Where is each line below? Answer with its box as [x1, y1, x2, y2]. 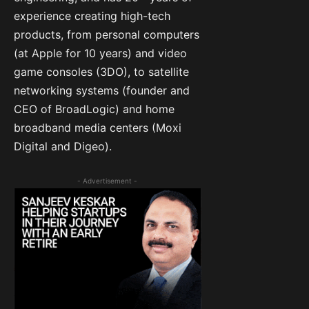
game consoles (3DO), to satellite [14, 65, 189, 79]
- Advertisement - [77, 177, 138, 186]
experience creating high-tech [14, 9, 170, 23]
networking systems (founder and [14, 83, 190, 98]
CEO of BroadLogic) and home [14, 102, 175, 117]
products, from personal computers [14, 28, 199, 42]
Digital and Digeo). [14, 139, 112, 154]
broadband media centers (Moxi [14, 121, 181, 135]
